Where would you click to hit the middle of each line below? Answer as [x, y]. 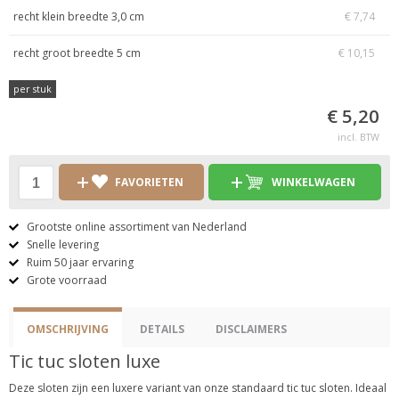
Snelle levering [63, 244]
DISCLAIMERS [251, 329]
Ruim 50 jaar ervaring [80, 262]
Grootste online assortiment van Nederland [137, 227]
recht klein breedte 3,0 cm [79, 16]
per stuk [33, 89]
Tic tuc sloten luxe [85, 361]
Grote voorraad [67, 280]
